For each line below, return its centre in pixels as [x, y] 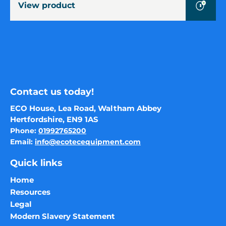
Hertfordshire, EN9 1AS [54, 119]
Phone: [24, 130]
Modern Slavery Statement [63, 216]
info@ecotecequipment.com [88, 142]
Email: [22, 142]
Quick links [36, 163]
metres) [24, 21]
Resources [30, 192]
